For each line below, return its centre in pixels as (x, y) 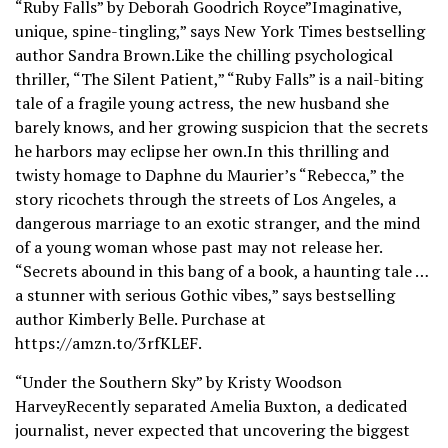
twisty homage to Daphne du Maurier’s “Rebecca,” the (209, 175)
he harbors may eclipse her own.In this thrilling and (202, 151)
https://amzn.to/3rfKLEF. (108, 343)
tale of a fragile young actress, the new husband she (202, 103)
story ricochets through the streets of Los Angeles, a (205, 199)
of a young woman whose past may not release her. (198, 247)
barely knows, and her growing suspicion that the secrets (221, 127)
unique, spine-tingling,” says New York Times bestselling (220, 31)
